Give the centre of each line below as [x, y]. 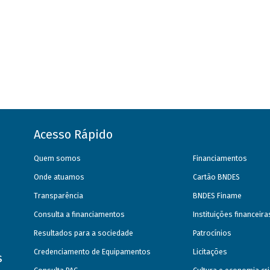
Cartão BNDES [217, 177]
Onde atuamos [59, 177]
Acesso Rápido [74, 134]
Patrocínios [212, 233]
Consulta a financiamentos [80, 214]
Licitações [210, 252]
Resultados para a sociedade [84, 233]
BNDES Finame [218, 196]
